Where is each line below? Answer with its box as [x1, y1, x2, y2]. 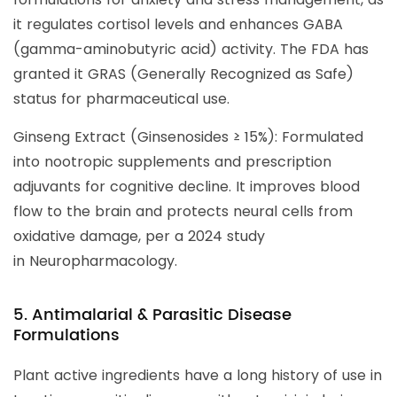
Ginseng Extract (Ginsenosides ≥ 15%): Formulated [13, 127, 363, 148]
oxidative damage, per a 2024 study [13, 226, 265, 247]
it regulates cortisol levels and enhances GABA [13, 14, 343, 35]
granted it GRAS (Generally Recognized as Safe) [13, 64, 354, 85]
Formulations [13, 323, 120, 349]
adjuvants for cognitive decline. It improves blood [13, 176, 360, 198]
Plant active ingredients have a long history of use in [13, 365, 382, 386]
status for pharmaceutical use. [13, 89, 230, 110]
